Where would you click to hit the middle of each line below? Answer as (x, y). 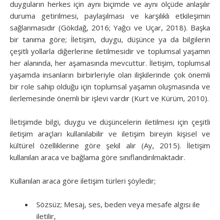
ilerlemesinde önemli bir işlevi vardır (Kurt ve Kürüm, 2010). (109, 98)
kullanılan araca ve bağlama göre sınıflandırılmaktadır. (97, 157)
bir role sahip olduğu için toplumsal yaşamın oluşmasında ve (110, 86)
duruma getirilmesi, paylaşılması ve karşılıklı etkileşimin (110, 15)
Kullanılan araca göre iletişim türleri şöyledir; (83, 180)
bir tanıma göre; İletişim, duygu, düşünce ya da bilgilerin (110, 39)
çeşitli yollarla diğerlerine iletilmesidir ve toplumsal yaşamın (110, 51)
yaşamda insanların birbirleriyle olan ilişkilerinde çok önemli (110, 74)
